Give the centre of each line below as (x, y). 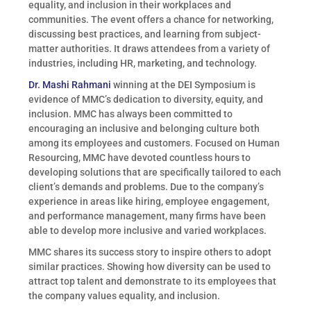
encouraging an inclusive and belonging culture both (144, 128)
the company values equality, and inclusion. (125, 296)
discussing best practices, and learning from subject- (145, 34)
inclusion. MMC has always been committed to (131, 114)
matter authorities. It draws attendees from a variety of (150, 49)
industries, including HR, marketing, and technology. (143, 63)
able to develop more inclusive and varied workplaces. (148, 230)
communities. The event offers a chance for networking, (151, 19)
